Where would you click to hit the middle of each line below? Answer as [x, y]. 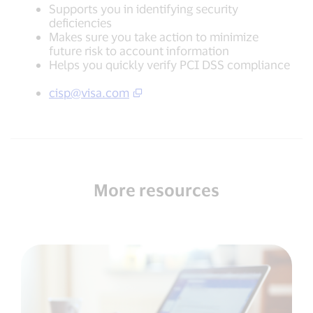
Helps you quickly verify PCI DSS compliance [169, 64]
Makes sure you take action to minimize [154, 36]
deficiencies [80, 22]
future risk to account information [139, 50]
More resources [156, 189]
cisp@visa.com [89, 92]
